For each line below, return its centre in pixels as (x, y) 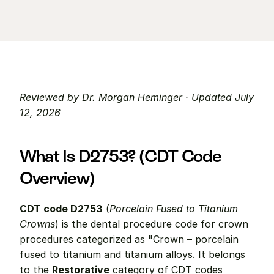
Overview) (57, 178)
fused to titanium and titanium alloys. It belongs (132, 254)
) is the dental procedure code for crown (152, 224)
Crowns (37, 224)
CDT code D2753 (61, 209)
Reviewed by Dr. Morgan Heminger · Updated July (137, 97)
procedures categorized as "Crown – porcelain (129, 239)
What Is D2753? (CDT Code (121, 156)
